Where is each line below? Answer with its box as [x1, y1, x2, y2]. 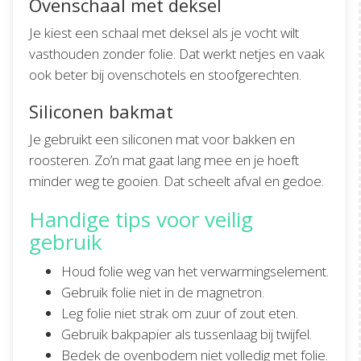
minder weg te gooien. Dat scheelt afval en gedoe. [29, 172, 324, 191]
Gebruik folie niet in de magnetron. [61, 283, 264, 302]
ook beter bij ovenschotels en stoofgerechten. [29, 65, 301, 85]
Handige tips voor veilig [29, 205, 253, 234]
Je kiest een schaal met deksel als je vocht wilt [29, 23, 299, 43]
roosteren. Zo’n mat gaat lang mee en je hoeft [29, 151, 299, 170]
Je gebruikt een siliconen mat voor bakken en [29, 130, 295, 149]
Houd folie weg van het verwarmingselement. [61, 262, 329, 281]
